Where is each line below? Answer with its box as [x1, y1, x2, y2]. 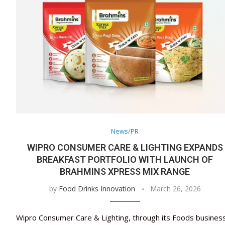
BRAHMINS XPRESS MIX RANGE [60, 166, 190, 177]
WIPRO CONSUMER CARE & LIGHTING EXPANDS [27, 142, 223, 153]
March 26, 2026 [150, 184, 201, 194]
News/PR [111, 127, 139, 136]
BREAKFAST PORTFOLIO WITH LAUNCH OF [37, 154, 213, 165]
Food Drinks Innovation [58, 184, 135, 194]
